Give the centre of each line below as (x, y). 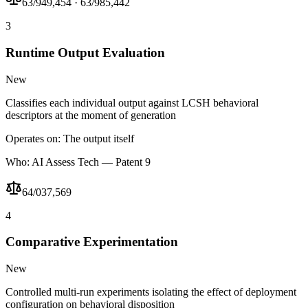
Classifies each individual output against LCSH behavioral (132, 102)
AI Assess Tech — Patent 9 (91, 162)
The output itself (99, 138)
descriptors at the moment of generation (91, 115)
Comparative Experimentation (92, 242)
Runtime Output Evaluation (85, 53)
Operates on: (33, 138)
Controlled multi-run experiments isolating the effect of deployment (151, 292)
